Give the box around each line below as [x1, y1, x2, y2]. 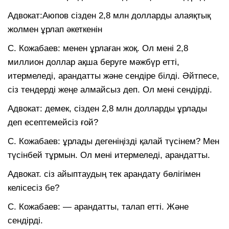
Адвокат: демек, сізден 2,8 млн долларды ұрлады [8, 103, 207, 113]
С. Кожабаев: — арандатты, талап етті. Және [8, 201, 189, 212]
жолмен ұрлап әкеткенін [8, 24, 102, 34]
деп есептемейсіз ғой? [8, 117, 98, 127]
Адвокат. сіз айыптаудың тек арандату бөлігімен [8, 169, 200, 179]
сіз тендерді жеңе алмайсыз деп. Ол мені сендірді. [8, 84, 212, 95]
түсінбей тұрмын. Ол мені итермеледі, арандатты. [8, 150, 210, 160]
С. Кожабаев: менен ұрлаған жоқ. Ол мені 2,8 [8, 43, 188, 53]
